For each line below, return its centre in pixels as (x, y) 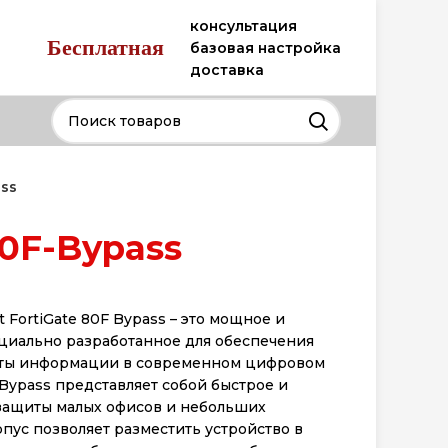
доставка (227, 69)
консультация (243, 25)
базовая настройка (265, 47)
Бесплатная (108, 47)
